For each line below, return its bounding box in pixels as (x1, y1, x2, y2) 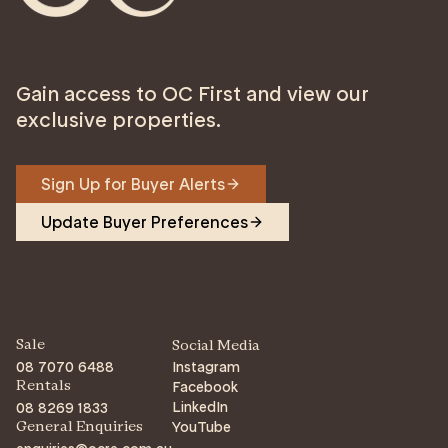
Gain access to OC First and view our (16, 81, 369, 108)
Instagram (172, 358, 240, 377)
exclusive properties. (16, 107, 221, 134)
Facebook (172, 378, 238, 397)
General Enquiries (16, 421, 143, 435)
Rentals (16, 380, 71, 394)
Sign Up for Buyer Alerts (41, 174, 225, 195)
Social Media (172, 340, 260, 354)
